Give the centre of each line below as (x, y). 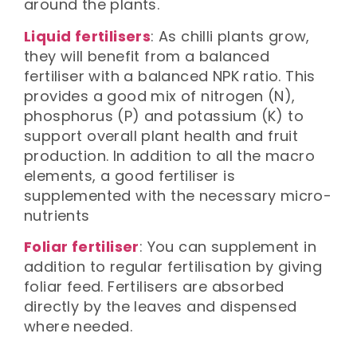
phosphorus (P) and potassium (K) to (164, 116)
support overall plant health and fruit (161, 135)
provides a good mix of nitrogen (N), (160, 96)
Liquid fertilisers (88, 36)
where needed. (78, 326)
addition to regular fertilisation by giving (173, 267)
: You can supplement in (228, 247)
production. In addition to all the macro (169, 155)
